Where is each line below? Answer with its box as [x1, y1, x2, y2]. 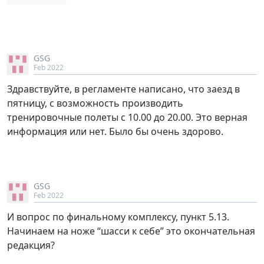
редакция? [7, 239, 55, 252]
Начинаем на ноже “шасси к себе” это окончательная [7, 225, 255, 238]
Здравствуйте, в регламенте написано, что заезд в [7, 82, 240, 96]
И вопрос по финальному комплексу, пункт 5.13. [7, 210, 229, 224]
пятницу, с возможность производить [7, 97, 183, 110]
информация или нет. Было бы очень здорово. [7, 125, 223, 138]
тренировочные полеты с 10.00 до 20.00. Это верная [7, 111, 247, 124]
